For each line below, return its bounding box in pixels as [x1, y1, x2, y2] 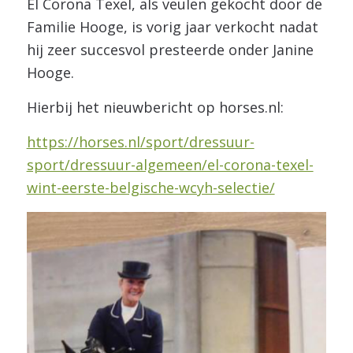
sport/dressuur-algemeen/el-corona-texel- [26, 155, 314, 175]
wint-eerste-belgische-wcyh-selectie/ [26, 178, 275, 198]
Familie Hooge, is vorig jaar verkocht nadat [26, 17, 318, 36]
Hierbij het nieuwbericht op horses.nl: [26, 98, 284, 117]
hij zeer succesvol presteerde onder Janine [26, 39, 314, 59]
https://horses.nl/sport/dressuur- [26, 132, 255, 152]
